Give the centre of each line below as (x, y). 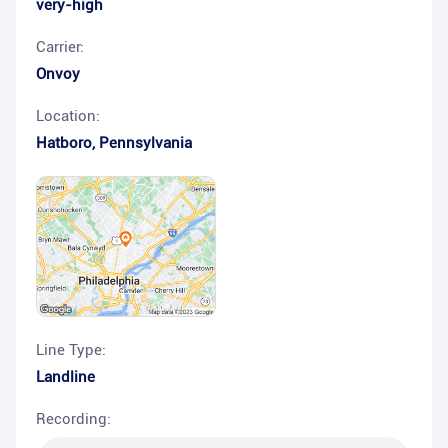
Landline (65, 377)
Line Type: (71, 350)
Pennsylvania (145, 143)
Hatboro (64, 143)
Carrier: (60, 47)
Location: (68, 116)
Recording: (73, 419)
